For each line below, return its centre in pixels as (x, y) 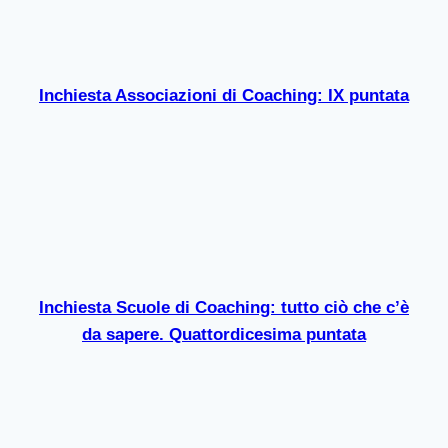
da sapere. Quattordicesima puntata (224, 335)
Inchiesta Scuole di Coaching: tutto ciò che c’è (224, 308)
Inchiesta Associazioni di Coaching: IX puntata (224, 96)
